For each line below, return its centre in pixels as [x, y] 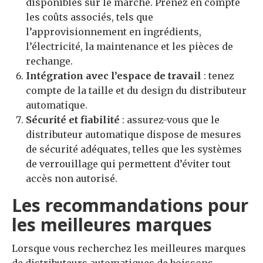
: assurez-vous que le [170, 119]
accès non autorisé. [72, 178]
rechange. [49, 61]
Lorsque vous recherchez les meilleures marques [129, 248]
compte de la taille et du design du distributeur [136, 90]
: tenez [218, 75]
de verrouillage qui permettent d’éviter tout [128, 163]
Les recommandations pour [130, 205]
